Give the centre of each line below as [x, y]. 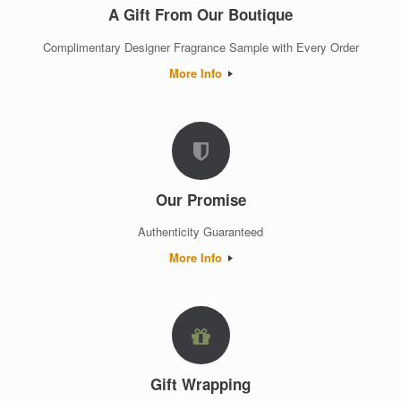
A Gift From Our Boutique [200, 15]
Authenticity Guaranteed [200, 232]
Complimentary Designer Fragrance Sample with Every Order [200, 47]
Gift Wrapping [200, 384]
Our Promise [200, 199]
